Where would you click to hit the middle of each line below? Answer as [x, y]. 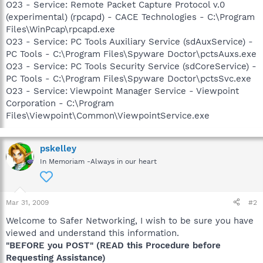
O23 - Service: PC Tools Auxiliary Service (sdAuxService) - [129, 41]
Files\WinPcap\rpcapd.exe [60, 29]
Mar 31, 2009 [27, 202]
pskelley [58, 148]
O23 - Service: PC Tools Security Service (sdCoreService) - [131, 66]
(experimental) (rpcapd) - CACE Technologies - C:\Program [130, 17]
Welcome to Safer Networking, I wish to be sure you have [130, 220]
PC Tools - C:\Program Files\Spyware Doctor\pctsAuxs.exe [131, 54]
